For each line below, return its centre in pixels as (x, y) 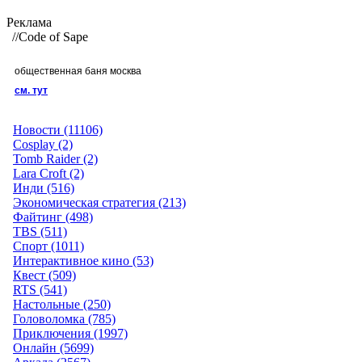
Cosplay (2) (43, 144)
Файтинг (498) (53, 217)
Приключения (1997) (70, 333)
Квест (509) (44, 275)
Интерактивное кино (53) (83, 261)
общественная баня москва (78, 71)
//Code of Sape (50, 37)
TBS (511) (40, 232)
